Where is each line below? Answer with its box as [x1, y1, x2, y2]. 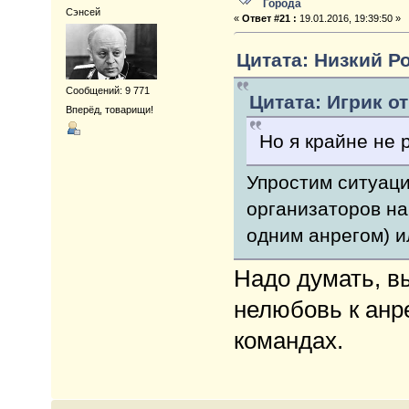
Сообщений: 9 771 [66, 85, 151, 97]
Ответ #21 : [241, 12, 297, 24]
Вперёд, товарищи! [66, 104, 154, 116]
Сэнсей [66, 5, 101, 17]
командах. [233, 326, 343, 354]
